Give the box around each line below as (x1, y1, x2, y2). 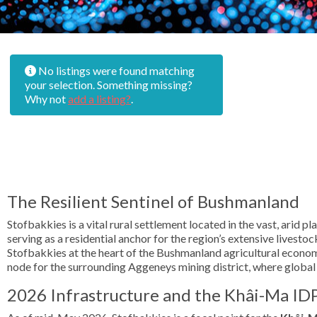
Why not (25, 92, 68, 105)
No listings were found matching (36, 64, 195, 77)
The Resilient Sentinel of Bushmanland (7, 191, 299, 212)
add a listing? (68, 92, 131, 105)
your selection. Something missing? (25, 78, 192, 91)
